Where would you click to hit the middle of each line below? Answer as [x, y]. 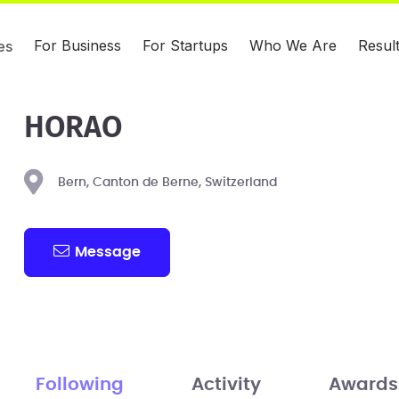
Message [108, 252]
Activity [226, 384]
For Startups [185, 45]
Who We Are [293, 45]
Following [79, 384]
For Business [77, 45]
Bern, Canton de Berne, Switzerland [167, 183]
